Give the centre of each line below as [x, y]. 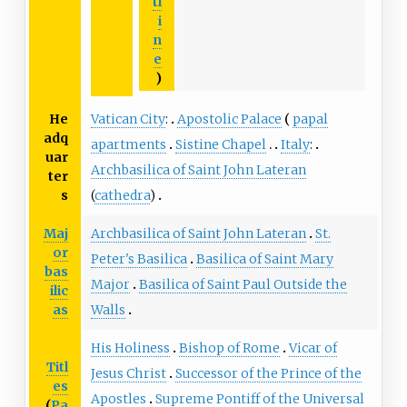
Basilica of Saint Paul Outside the [243, 285]
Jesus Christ [128, 374]
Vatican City [128, 119]
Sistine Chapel [220, 145]
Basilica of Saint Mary [264, 259]
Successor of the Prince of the [268, 374]
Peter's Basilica [139, 259]
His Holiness [130, 348]
